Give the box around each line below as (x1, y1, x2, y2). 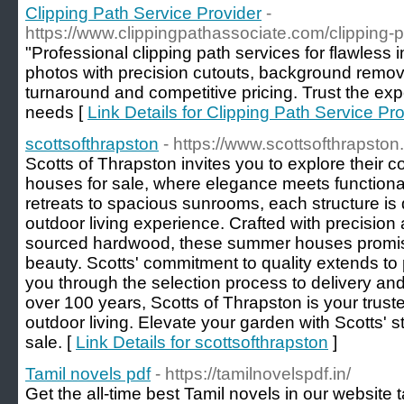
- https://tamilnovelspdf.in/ (155, 364, 351, 383)
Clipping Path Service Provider (25, 4, 262, 23)
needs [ (25, 103, 87, 122)
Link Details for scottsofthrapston (76, 333, 328, 352)
